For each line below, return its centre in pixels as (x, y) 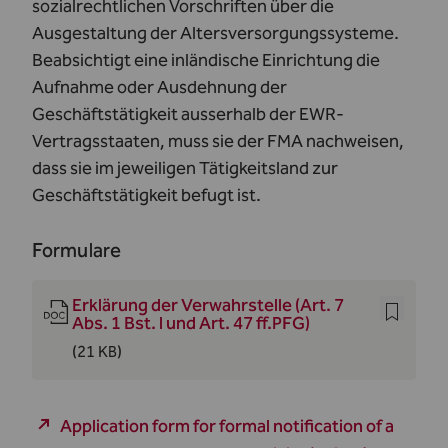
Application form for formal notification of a (227, 426)
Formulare (76, 250)
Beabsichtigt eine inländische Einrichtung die (206, 60)
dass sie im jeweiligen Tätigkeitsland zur (185, 168)
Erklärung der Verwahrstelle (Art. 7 (208, 305)
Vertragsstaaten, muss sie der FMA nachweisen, (218, 141)
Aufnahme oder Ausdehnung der (159, 87)
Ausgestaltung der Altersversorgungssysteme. (215, 33)
